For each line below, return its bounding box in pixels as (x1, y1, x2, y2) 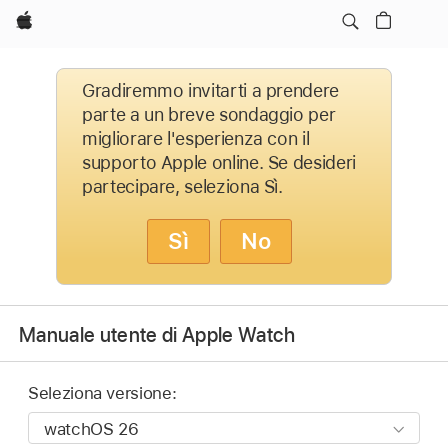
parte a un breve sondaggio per (82, 104, 336, 125)
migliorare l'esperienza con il (82, 128, 310, 149)
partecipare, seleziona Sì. (82, 176, 283, 197)
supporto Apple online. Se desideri (82, 152, 356, 173)
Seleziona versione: (28, 383, 177, 404)
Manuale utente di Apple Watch (19, 322, 295, 347)
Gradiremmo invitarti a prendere (82, 80, 339, 101)
